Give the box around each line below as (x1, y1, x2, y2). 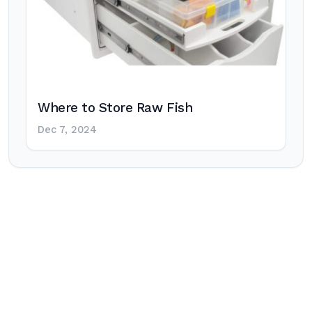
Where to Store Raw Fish (38, 100, 193, 116)
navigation (8, 227, 117, 253)
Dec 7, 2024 (38, 124, 97, 136)
